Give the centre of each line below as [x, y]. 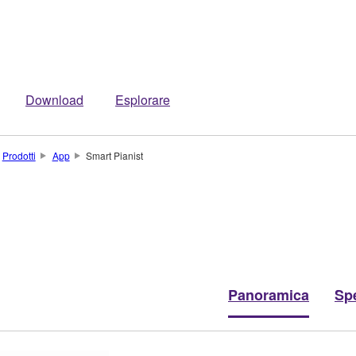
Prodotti [19, 155]
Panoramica [269, 294]
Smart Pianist [115, 155]
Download [54, 100]
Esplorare [143, 100]
